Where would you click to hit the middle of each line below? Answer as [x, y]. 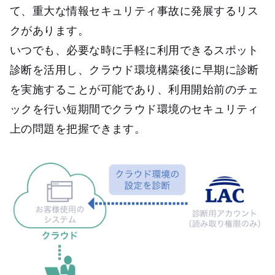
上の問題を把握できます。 [78, 129]
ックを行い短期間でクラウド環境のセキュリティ [134, 109]
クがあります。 [50, 30]
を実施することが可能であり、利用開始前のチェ [134, 89]
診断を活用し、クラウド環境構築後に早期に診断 [134, 70]
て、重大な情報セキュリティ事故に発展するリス [134, 11]
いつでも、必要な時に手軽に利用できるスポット [134, 50]
